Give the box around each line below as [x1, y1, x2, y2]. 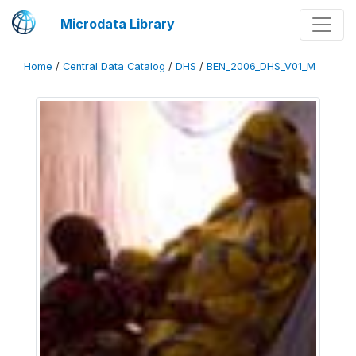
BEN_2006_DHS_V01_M [207, 60, 315, 72]
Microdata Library [60, 16, 175, 32]
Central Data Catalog [63, 60, 165, 72]
